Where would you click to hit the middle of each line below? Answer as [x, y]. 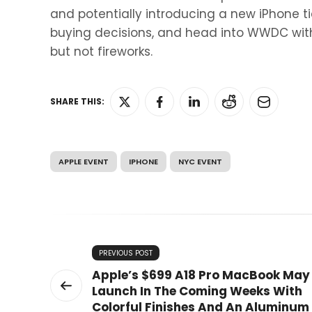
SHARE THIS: [77, 101]
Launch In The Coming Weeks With [197, 291]
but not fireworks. [101, 52]
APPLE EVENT [84, 162]
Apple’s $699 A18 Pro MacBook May [201, 275]
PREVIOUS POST [126, 253]
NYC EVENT [200, 162]
